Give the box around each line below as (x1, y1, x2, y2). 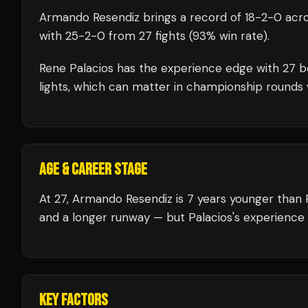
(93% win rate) (186, 28, 267, 43)
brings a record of (140, 10, 245, 25)
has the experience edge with (113, 60, 283, 76)
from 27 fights (105, 28, 186, 43)
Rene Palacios (39, 60, 113, 76)
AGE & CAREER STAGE (39, 159, 147, 179)
